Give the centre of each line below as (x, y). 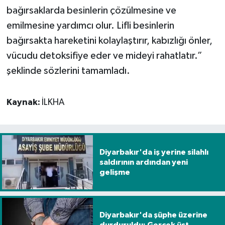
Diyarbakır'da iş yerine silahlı (154, 152)
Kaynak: (24, 102)
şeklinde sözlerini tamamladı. (68, 71)
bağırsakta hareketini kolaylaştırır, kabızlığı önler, (109, 40)
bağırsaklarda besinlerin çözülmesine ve (91, 10)
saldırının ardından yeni (143, 162)
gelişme (115, 172)
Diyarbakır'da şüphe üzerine (153, 215)
